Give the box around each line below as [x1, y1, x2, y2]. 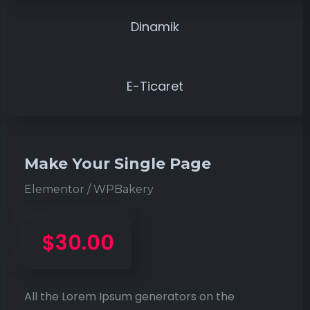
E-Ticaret [127, 77, 183, 95]
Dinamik [131, 17, 179, 35]
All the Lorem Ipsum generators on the [24, 288, 235, 304]
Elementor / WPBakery [24, 182, 154, 196]
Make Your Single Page [24, 154, 211, 173]
